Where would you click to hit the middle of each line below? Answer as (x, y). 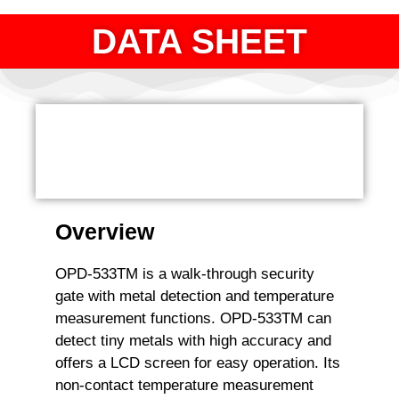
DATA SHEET (199, 41)
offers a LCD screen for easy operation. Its (198, 362)
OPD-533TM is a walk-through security (185, 273)
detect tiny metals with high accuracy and (193, 340)
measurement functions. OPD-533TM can (193, 318)
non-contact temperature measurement (184, 385)
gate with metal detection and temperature (195, 296)
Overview (105, 231)
